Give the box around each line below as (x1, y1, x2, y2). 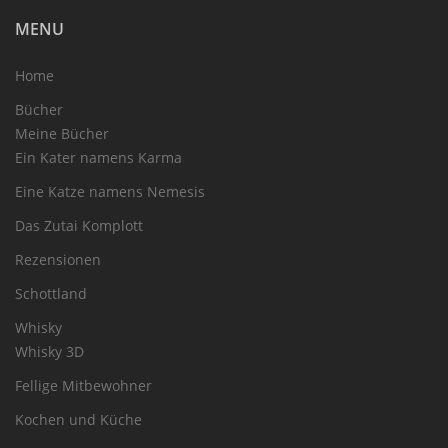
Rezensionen (15, 250, 101, 270)
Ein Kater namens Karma (15, 148, 182, 168)
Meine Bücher (15, 124, 109, 144)
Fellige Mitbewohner (15, 376, 152, 396)
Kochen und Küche (15, 410, 142, 430)
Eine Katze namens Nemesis (15, 182, 205, 202)
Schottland (15, 284, 87, 304)
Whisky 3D (15, 342, 84, 362)
